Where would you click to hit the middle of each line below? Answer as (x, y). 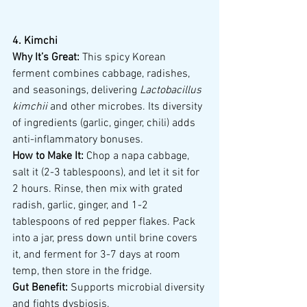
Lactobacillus (172, 91)
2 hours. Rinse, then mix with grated (99, 189)
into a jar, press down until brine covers (106, 239)
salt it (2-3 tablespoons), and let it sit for (107, 173)
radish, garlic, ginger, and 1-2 (82, 206)
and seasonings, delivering (76, 91)
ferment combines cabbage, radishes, (102, 74)
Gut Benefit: (40, 288)
